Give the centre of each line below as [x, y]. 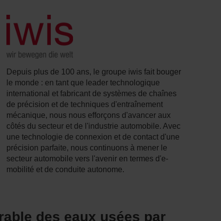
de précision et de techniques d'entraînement [85, 104]
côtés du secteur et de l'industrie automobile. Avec [94, 126]
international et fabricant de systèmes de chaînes [92, 93]
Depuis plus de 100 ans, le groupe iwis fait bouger [94, 72]
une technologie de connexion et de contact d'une [93, 137]
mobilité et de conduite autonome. [66, 169]
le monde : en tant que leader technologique [83, 82]
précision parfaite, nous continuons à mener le [87, 147]
